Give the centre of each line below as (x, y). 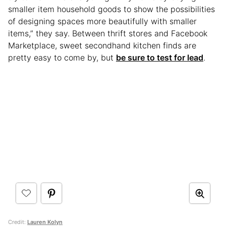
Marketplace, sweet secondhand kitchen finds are (102, 46)
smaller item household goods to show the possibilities (111, 9)
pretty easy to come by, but (62, 58)
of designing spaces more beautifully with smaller (102, 21)
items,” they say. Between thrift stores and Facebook (108, 34)
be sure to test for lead (160, 58)
